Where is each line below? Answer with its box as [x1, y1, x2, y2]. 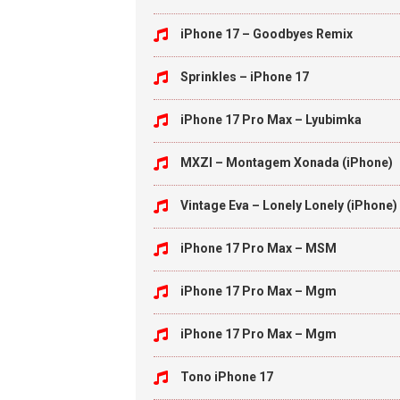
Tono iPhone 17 [180, 370, 273, 384]
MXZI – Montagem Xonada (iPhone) [180, 155, 393, 170]
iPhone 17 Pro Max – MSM [180, 241, 337, 255]
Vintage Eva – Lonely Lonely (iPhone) [180, 198, 397, 212]
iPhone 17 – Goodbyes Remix [180, 27, 353, 41]
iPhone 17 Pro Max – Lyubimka [180, 112, 362, 127]
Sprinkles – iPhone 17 [180, 70, 309, 84]
